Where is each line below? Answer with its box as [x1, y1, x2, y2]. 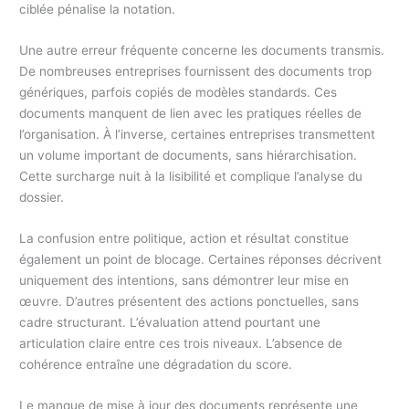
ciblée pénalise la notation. [19, 2, 176, 17]
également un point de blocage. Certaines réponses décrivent [19, 252, 383, 267]
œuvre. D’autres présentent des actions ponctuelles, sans [19, 294, 360, 309]
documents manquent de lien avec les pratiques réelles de [19, 106, 362, 121]
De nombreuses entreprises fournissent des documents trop [19, 64, 372, 79]
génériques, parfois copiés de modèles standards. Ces [19, 85, 338, 100]
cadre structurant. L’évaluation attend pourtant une [19, 315, 321, 330]
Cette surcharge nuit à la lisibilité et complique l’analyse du [19, 169, 363, 184]
